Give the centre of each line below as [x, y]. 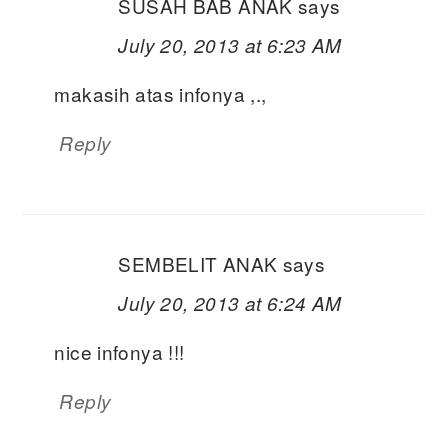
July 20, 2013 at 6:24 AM [230, 303]
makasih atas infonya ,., [160, 93]
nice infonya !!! [119, 351]
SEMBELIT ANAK [198, 263]
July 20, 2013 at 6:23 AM [230, 45]
